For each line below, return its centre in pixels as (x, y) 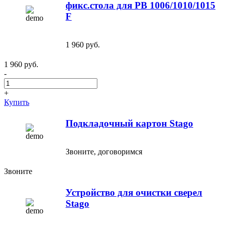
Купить (17, 102)
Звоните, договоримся (104, 152)
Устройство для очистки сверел (134, 192)
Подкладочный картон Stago (129, 123)
